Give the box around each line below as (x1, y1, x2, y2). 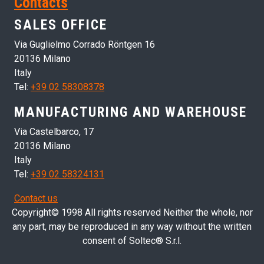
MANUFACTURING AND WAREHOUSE (14, 103, 247, 120)
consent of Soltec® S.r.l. (82, 235, 181, 246)
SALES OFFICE (14, 16, 107, 33)
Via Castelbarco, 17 (14, 126, 94, 137)
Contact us (14, 192, 58, 204)
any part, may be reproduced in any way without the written (12, 220, 252, 232)
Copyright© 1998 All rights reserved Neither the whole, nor (11, 206, 253, 218)
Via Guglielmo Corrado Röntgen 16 (14, 38, 155, 50)
